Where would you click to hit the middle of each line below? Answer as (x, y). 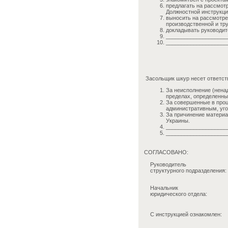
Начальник (164, 188)
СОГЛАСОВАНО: (166, 152)
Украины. (178, 121)
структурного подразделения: (188, 170)
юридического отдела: (179, 194)
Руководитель (168, 164)
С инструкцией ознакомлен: (186, 214)
